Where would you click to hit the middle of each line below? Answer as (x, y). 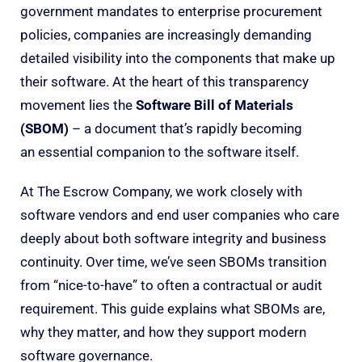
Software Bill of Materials (215, 105)
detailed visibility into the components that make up (178, 58)
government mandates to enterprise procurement (171, 11)
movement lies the (78, 105)
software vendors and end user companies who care (180, 215)
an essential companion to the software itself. (160, 152)
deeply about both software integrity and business (173, 238)
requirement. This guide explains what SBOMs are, (173, 308)
